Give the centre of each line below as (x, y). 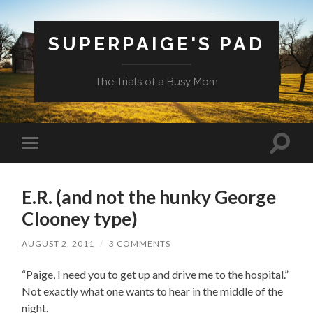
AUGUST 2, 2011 (58, 243)
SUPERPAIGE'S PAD (156, 44)
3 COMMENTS (140, 243)
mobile (49, 165)
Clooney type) (80, 218)
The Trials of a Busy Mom (156, 82)
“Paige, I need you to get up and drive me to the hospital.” (155, 274)
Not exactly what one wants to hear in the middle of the (153, 291)
